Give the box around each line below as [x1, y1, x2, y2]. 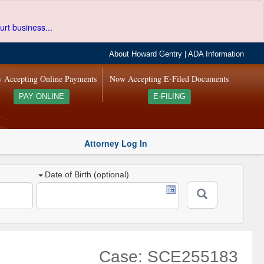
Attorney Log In [84, 137, 147, 149]
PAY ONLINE [18, 93, 64, 101]
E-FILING [153, 93, 186, 101]
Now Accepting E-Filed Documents [110, 73, 229, 84]
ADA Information [188, 50, 245, 58]
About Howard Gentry [109, 50, 183, 58]
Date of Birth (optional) [45, 170, 130, 180]
